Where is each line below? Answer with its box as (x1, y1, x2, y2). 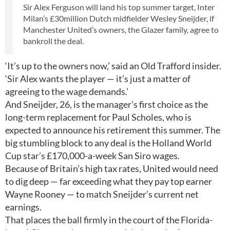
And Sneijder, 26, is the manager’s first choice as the (5, 99, 208, 110)
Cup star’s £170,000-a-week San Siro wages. (5, 150, 180, 161)
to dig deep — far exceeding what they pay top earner (5, 176, 212, 187)
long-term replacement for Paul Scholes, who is (5, 111, 191, 123)
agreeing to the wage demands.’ (5, 86, 128, 97)
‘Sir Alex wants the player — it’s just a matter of (5, 73, 190, 84)
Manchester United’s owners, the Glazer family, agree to (23, 25, 219, 34)
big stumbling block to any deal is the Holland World (5, 137, 212, 148)
